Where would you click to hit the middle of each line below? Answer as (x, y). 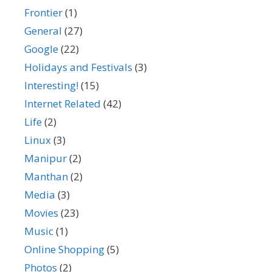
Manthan (46, 176)
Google (41, 49)
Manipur (46, 158)
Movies (41, 213)
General (43, 31)
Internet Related (63, 104)
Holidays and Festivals (78, 67)
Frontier (43, 12)
